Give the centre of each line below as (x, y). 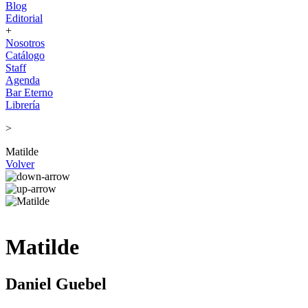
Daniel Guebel (56, 284)
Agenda (23, 80)
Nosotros (25, 43)
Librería (23, 105)
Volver (20, 164)
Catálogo (25, 55)
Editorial (24, 18)
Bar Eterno (29, 92)
